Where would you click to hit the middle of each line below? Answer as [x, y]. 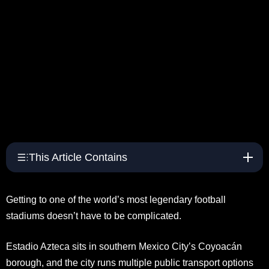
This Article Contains [78, 157]
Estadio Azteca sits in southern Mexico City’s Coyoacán [124, 246]
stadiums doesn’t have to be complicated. [94, 216]
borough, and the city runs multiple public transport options [130, 262]
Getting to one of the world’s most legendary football [116, 199]
